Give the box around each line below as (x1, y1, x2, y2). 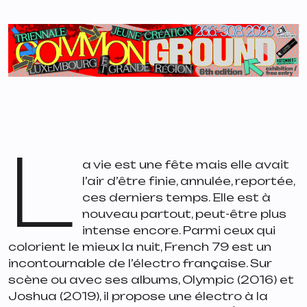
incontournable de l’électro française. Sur (8, 256, 272, 271)
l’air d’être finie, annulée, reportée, (82, 174, 295, 188)
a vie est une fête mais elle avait (82, 158, 290, 172)
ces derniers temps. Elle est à (82, 191, 271, 205)
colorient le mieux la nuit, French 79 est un (8, 240, 271, 254)
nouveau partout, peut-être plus (82, 207, 287, 221)
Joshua (8, 289, 57, 304)
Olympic (182, 273, 234, 287)
